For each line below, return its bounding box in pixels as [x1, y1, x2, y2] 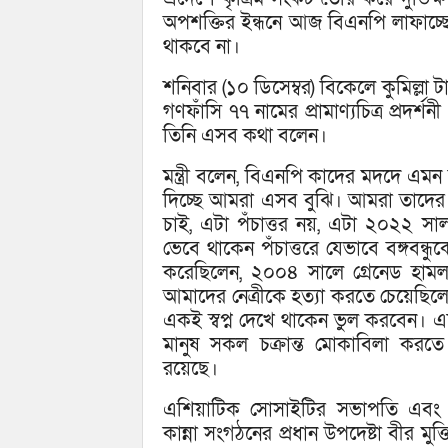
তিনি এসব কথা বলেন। [163, 123, 327, 150]
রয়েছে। [163, 356, 218, 383]
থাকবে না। [163, 34, 240, 61]
